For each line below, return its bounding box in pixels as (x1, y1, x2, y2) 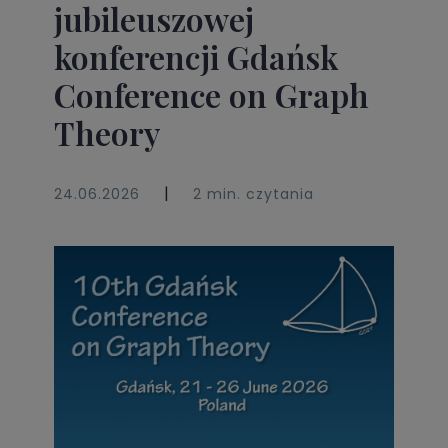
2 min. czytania (193, 184, 315, 205)
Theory (54, 111, 161, 155)
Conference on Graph (54, 73, 370, 117)
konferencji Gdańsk (54, 35, 339, 79)
